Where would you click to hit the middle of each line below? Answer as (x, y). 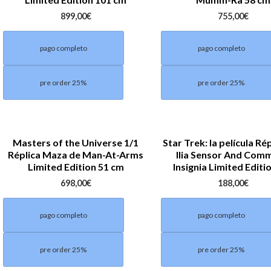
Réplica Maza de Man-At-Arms (76, 154)
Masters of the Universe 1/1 (76, 142)
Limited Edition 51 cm (76, 166)
